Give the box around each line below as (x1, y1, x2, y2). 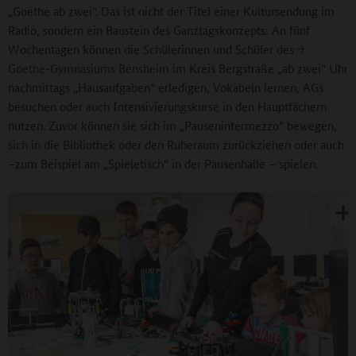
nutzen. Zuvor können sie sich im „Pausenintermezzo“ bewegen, (8, 117, 337, 134)
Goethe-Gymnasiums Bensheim (8, 60, 169, 77)
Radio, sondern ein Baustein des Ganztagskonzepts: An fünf (8, 21, 310, 39)
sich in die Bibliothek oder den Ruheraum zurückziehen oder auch (8, 136, 344, 153)
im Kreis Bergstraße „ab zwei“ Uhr (169, 60, 348, 77)
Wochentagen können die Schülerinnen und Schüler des (8, 41, 294, 58)
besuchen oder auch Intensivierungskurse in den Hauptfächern (8, 98, 327, 115)
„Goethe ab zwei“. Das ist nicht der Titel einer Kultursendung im (8, 2, 335, 20)
